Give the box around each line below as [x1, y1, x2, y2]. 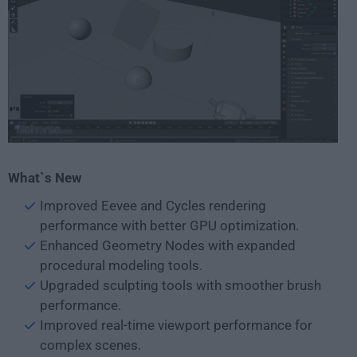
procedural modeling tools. [40, 257, 202, 274]
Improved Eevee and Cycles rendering [40, 198, 266, 214]
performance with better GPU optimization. [40, 218, 299, 234]
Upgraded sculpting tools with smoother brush [40, 277, 321, 294]
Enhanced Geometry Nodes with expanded [40, 237, 296, 254]
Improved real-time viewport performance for [40, 317, 312, 334]
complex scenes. [40, 337, 141, 354]
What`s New [8, 170, 81, 186]
